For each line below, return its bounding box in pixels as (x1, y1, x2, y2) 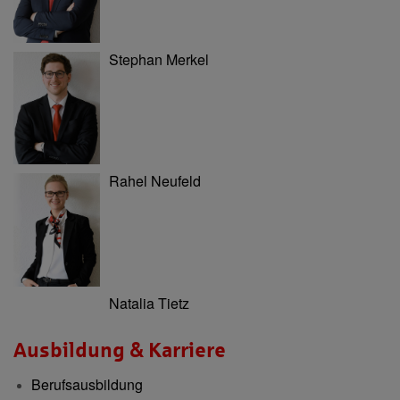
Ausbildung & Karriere (13, 338, 226, 362)
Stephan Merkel (109, 49, 209, 71)
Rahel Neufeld (109, 171, 201, 192)
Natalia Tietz (109, 292, 189, 313)
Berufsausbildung (31, 373, 143, 395)
